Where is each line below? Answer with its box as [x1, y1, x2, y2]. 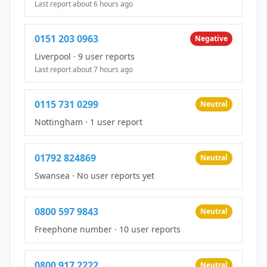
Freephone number [35, 223, 112, 235]
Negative [195, 33, 228, 44]
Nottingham [35, 116, 83, 128]
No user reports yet [77, 169, 154, 181]
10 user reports [119, 223, 181, 235]
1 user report [90, 116, 142, 128]
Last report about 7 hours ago [35, 64, 133, 74]
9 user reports [78, 50, 135, 62]
